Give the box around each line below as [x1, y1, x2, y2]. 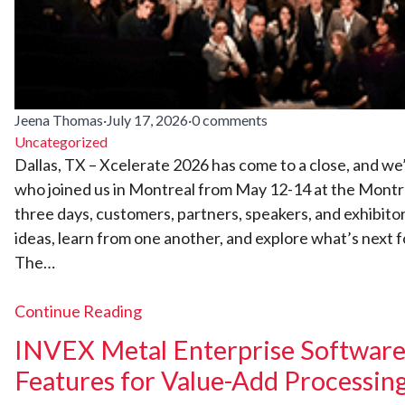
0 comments [192, 110, 268, 128]
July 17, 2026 [107, 110, 188, 128]
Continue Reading [14, 300, 142, 321]
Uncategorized [14, 132, 108, 150]
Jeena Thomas [14, 110, 103, 128]
